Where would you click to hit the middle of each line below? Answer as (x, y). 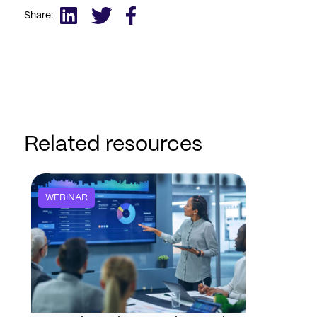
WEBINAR (66, 198)
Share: (38, 15)
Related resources (113, 145)
